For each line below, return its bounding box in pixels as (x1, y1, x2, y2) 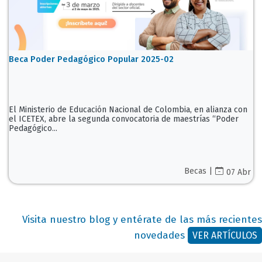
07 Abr (226, 167, 251, 177)
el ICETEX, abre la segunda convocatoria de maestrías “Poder (9, 113, 239, 124)
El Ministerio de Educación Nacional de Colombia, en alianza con (9, 104, 247, 115)
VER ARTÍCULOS (192, 229, 257, 241)
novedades (134, 229, 188, 242)
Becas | (184, 166, 212, 176)
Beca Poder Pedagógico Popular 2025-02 (9, 53, 174, 64)
